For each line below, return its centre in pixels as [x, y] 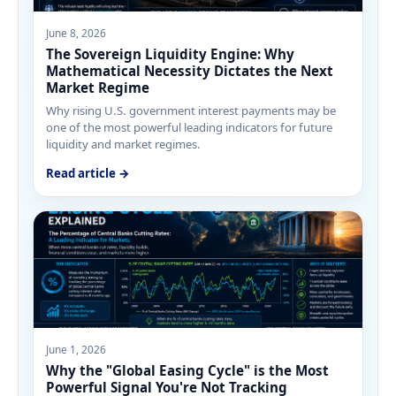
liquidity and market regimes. [124, 145]
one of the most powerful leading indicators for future [190, 128]
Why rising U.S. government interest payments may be [191, 111]
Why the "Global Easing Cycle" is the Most [188, 371]
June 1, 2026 [76, 349]
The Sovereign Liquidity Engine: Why [171, 54]
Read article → [88, 173]
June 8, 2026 [76, 32]
